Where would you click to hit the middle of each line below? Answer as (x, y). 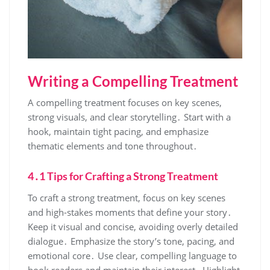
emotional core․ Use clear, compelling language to (132, 255)
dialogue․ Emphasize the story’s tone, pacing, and (131, 241)
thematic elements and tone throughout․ (113, 146)
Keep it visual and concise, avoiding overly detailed (133, 226)
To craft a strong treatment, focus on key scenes (127, 197)
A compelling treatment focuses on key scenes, (125, 102)
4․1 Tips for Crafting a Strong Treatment (123, 176)
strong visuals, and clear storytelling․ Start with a (129, 117)
